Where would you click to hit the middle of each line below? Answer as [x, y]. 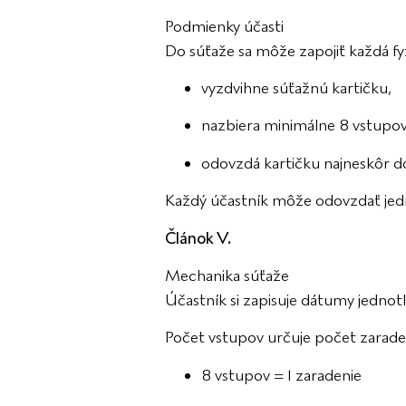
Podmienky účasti [224, 26]
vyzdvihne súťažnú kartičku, [296, 88]
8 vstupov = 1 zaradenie [281, 375]
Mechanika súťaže [227, 276]
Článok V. [198, 238]
